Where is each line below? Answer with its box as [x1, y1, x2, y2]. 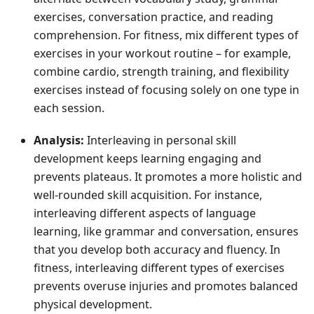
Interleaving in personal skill [84, 132, 236, 149]
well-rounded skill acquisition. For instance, [34, 187, 262, 203]
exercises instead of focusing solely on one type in [34, 82, 299, 98]
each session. [34, 100, 104, 116]
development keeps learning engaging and [34, 151, 261, 167]
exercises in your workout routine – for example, [34, 46, 291, 62]
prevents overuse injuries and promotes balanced [34, 278, 298, 294]
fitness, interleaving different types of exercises [34, 260, 285, 276]
